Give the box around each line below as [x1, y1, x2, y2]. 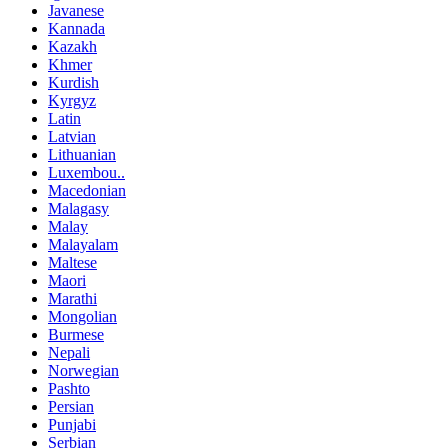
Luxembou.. [48, 163, 125, 181]
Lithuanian [48, 145, 116, 163]
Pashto [48, 379, 90, 397]
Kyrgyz [48, 91, 96, 109]
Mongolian [48, 307, 117, 325]
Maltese [48, 253, 97, 271]
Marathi [48, 289, 97, 307]
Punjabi [48, 415, 96, 433]
